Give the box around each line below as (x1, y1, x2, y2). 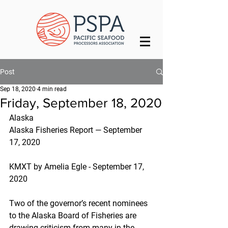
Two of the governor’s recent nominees (9, 198, 150, 208)
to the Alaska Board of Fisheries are (9, 211, 138, 220)
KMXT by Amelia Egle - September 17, (9, 162, 146, 172)
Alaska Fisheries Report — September (9, 125, 144, 135)
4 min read (37, 85, 67, 93)
